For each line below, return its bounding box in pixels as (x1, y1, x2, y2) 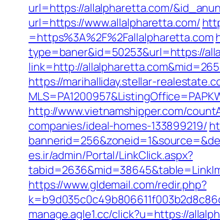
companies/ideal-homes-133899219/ (28, 118, 207, 133)
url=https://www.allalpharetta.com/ (28, 15, 200, 30)
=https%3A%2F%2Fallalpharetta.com (28, 30, 214, 45)
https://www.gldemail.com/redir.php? (28, 177, 207, 192)
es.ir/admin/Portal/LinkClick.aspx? (28, 148, 193, 163)
